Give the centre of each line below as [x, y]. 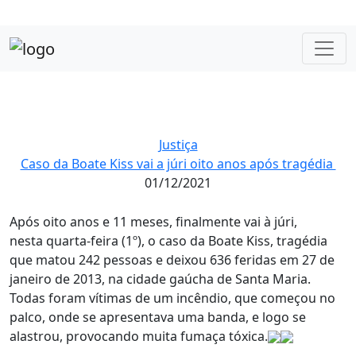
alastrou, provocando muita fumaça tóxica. [139, 336]
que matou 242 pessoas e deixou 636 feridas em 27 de [172, 259]
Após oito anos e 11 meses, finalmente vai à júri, [153, 221]
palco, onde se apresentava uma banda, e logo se [158, 317]
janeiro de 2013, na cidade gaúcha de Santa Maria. [160, 279]
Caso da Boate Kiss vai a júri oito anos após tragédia [178, 163]
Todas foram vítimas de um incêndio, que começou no [172, 298]
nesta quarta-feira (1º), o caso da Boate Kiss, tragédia [168, 240]
